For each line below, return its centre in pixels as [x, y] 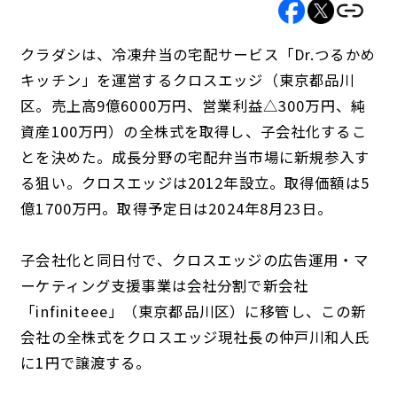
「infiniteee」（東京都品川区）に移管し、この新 [194, 311]
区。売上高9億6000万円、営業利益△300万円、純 [194, 106]
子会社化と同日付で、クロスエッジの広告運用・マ [195, 260]
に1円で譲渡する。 [86, 363]
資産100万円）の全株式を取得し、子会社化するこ [194, 132]
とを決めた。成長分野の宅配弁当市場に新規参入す [195, 157]
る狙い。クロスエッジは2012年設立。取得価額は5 [195, 183]
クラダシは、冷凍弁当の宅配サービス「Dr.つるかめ [198, 54]
